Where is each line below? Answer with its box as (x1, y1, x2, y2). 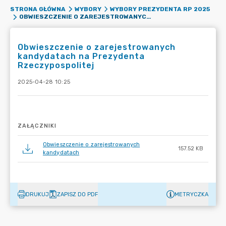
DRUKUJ (26, 191, 49, 198)
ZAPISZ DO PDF (57, 191, 98, 198)
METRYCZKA (175, 191, 208, 198)
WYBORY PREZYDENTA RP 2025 (110, 6, 210, 13)
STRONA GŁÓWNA (10, 6, 66, 13)
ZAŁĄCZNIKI (18, 123, 56, 129)
